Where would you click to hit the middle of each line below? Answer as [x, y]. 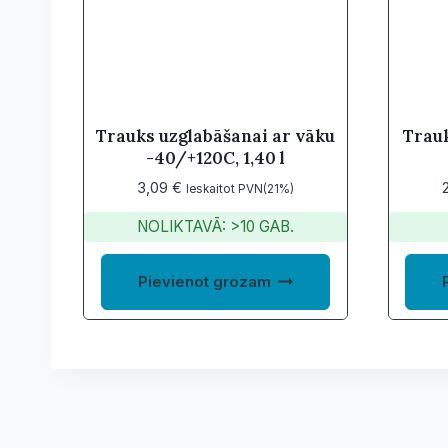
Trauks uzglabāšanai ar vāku [215, 136]
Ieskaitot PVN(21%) [239, 189]
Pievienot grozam [204, 282]
